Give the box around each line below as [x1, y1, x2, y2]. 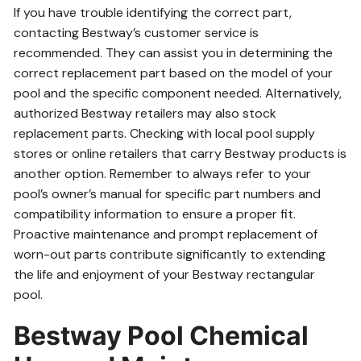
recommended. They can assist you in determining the [14, 44, 334, 61]
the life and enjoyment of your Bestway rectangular [14, 266, 316, 283]
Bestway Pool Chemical [14, 320, 309, 351]
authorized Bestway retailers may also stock [14, 105, 277, 122]
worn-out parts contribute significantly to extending [14, 246, 326, 263]
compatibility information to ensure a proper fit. [14, 205, 297, 222]
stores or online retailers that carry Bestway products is [14, 145, 347, 162]
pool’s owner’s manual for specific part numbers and [14, 185, 322, 202]
